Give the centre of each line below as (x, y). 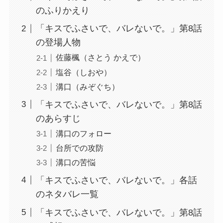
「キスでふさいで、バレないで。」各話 (116, 180)
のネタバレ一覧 (67, 194)
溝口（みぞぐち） (87, 86)
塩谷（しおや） (83, 72)
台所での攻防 (79, 148)
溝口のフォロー (83, 133)
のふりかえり (62, 10)
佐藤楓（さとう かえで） (100, 57)
